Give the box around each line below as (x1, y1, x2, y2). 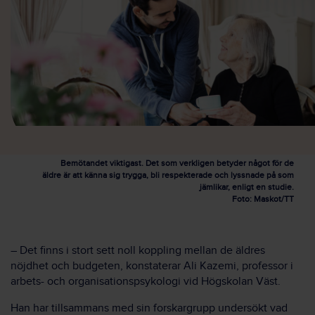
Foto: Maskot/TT (232, 194, 294, 204)
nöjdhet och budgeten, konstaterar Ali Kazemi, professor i (11, 259, 293, 273)
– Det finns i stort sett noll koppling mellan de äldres (11, 244, 265, 257)
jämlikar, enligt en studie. (200, 182, 294, 192)
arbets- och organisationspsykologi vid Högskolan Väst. (11, 275, 281, 288)
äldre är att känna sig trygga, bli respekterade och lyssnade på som (42, 170, 294, 180)
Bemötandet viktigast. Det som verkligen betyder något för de (60, 158, 294, 168)
